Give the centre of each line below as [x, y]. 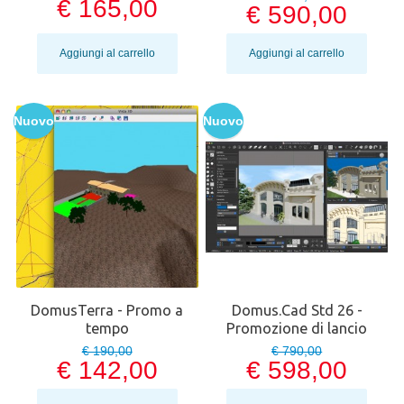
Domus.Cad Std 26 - [297, 311]
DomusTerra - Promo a [107, 311]
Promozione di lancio [297, 329]
